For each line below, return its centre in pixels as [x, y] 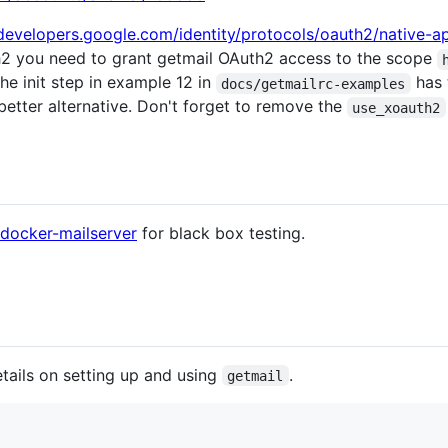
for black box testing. [221, 232]
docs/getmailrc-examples [313, 83]
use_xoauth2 [396, 107]
